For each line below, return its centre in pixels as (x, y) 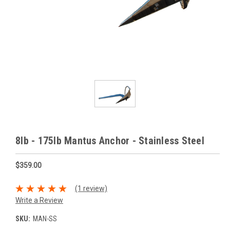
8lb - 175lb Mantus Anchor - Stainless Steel (110, 141)
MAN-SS (45, 219)
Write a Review (39, 200)
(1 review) (91, 188)
